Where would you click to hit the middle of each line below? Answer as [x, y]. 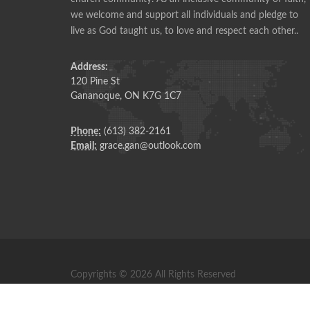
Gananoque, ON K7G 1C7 [126, 96]
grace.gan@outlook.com [149, 146]
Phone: [86, 131]
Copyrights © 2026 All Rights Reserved [153, 274]
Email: [84, 146]
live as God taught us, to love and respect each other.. [184, 31]
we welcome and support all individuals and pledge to [184, 15]
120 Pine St [95, 81]
